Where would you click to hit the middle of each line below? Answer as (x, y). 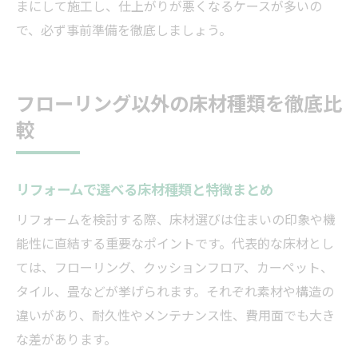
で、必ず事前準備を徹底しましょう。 (124, 29)
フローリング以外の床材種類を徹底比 (179, 102)
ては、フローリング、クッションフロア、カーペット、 (175, 267)
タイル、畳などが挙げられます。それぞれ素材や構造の (175, 290)
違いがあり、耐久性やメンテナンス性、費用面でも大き (175, 314)
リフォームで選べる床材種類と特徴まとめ (145, 188)
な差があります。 (66, 338)
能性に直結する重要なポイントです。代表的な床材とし (175, 243)
